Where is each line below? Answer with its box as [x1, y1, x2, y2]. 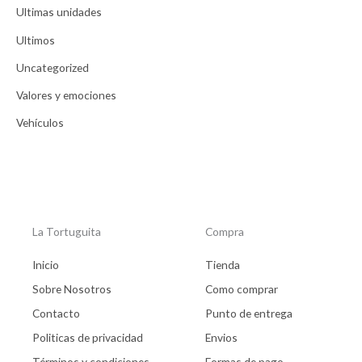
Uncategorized [16, 60, 89, 74]
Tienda [205, 258, 240, 271]
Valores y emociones [16, 88, 116, 103]
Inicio [32, 258, 59, 271]
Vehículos [16, 116, 64, 130]
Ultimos [16, 32, 55, 47]
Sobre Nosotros [32, 282, 112, 296]
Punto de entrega [205, 306, 293, 320]
